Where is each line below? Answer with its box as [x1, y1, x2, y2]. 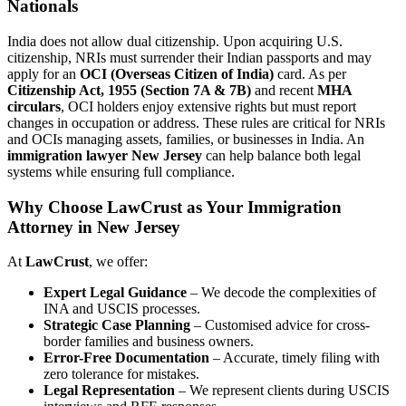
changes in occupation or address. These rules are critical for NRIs [7, 114, 385, 130]
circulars [7, 98, 61, 114]
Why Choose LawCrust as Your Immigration [7, 197, 342, 217]
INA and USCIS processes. [43, 301, 200, 317]
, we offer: [89, 254, 148, 270]
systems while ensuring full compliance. [7, 163, 235, 179]
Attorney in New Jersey [7, 217, 180, 237]
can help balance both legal [202, 147, 361, 163]
